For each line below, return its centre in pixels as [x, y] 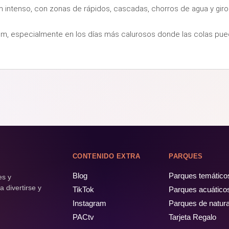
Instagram [89, 203]
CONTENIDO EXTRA [106, 156]
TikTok [83, 189]
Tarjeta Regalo [193, 217]
